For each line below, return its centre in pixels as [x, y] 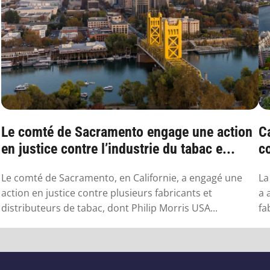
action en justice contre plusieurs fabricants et [107, 193]
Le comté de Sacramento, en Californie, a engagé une [122, 177]
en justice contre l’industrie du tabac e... [118, 149]
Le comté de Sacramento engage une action [127, 132]
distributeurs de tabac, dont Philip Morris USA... [109, 208]
